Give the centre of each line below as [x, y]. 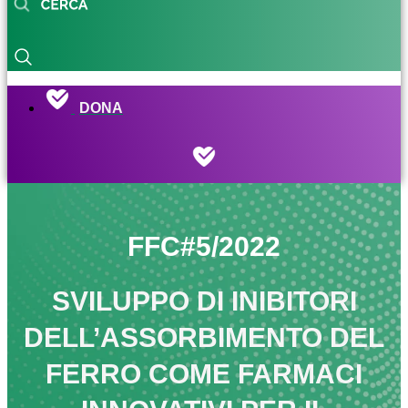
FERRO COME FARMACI [204, 374]
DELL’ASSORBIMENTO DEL [204, 338]
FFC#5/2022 [204, 247]
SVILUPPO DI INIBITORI [204, 301]
